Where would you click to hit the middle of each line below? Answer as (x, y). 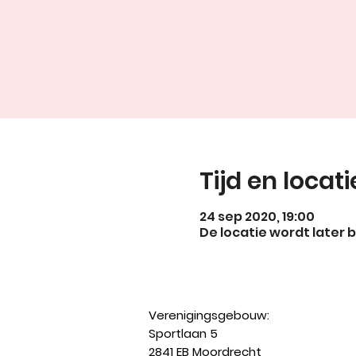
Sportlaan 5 (183, 333)
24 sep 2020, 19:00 (257, 217)
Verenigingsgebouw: (209, 315)
